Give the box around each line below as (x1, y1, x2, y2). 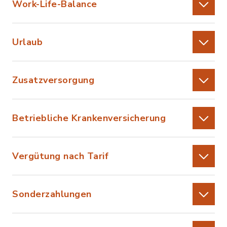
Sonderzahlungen (12, 188, 92, 200)
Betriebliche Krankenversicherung (12, 112, 166, 124)
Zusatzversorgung (12, 74, 94, 86)
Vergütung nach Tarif (12, 150, 108, 162)
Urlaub (12, 36, 43, 48)
